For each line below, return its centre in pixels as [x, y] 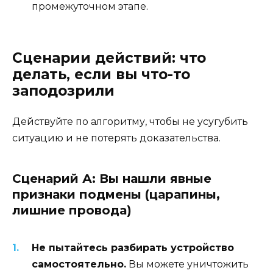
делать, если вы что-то [101, 74]
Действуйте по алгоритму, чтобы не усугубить [130, 121]
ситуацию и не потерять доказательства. [116, 138]
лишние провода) [72, 210]
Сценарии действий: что [109, 58]
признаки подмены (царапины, [116, 194]
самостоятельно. [79, 264]
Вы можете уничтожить [187, 264]
